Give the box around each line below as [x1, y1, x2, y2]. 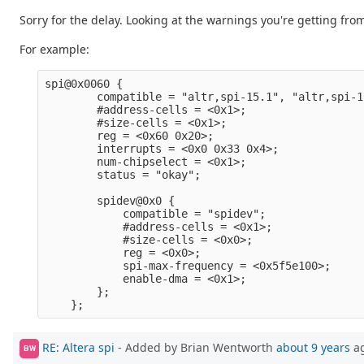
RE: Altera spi [42, 339, 115, 355]
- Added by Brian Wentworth [115, 339, 276, 355]
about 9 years [276, 339, 350, 355]
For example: [19, 41, 89, 57]
